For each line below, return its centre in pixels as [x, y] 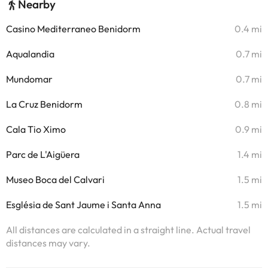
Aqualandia [30, 54]
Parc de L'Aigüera [43, 154]
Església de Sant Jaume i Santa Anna [83, 205]
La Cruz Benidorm [44, 104]
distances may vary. [48, 243]
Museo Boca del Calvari [55, 179]
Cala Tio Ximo [36, 129]
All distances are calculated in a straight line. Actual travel [128, 230]
